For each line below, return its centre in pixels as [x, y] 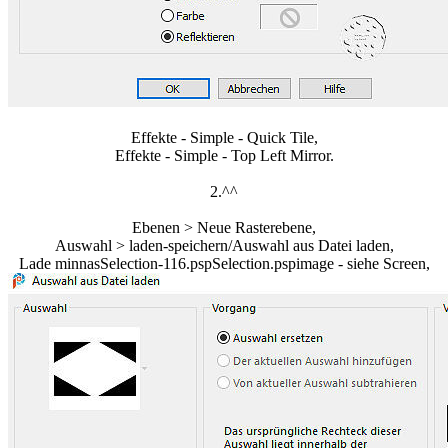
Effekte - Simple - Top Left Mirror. [224, 156]
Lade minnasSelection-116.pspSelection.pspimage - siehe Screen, [224, 264]
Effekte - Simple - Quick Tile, [224, 138]
